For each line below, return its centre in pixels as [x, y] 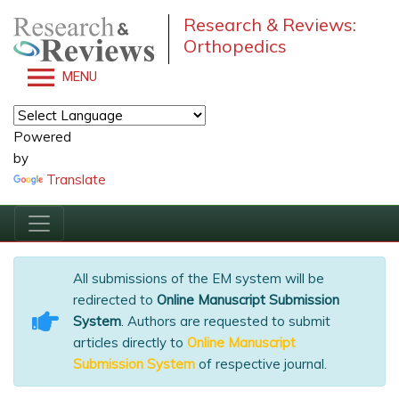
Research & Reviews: [269, 24]
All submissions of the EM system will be [199, 278]
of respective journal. [261, 364]
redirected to [115, 300]
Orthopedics [235, 46]
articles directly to [130, 342]
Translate [76, 179]
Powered [42, 137]
